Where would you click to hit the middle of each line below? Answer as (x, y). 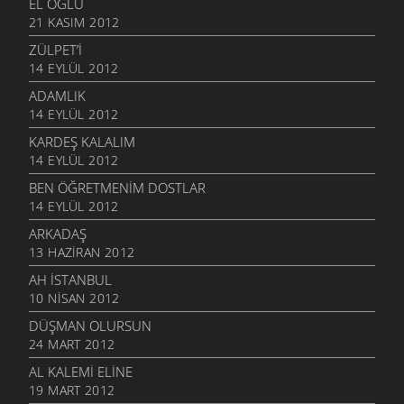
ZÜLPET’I (55, 50)
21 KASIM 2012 (74, 23)
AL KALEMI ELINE (81, 372)
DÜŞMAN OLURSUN (90, 326)
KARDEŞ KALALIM (82, 142)
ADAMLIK (57, 96)
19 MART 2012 (72, 390)
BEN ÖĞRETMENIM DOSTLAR (117, 188)
